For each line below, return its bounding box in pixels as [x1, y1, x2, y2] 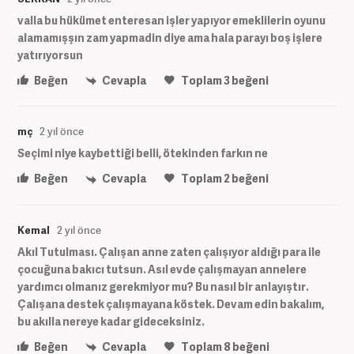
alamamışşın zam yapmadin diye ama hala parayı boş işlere [17, 30, 322, 45]
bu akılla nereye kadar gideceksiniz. [17, 313, 205, 329]
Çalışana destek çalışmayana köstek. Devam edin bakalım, [17, 296, 324, 311]
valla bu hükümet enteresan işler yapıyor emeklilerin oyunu [17, 13, 326, 28]
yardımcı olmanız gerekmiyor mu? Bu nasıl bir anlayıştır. [17, 278, 309, 294]
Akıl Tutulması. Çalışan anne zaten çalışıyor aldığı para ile [17, 243, 321, 259]
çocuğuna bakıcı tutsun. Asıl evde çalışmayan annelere [17, 261, 307, 277]
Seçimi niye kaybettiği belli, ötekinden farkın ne [17, 145, 268, 161]
